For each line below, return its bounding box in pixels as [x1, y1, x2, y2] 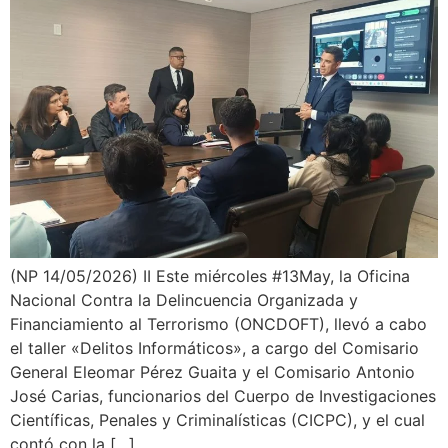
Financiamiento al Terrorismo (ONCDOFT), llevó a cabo [10, 314, 427, 335]
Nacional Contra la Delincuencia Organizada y [10, 290, 358, 311]
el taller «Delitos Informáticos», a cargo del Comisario [10, 338, 419, 359]
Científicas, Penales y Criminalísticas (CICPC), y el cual [10, 410, 425, 431]
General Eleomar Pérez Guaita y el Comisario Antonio [10, 362, 415, 383]
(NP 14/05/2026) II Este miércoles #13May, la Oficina [10, 266, 410, 287]
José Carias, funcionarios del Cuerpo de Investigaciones [10, 386, 436, 407]
